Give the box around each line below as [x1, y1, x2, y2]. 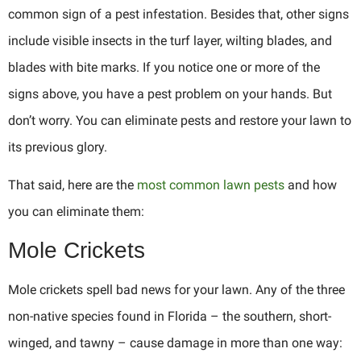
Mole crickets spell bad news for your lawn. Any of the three [8, 281, 345, 297]
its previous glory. [8, 139, 107, 155]
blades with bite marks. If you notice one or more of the [8, 59, 320, 75]
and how [284, 177, 337, 193]
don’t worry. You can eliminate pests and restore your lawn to [8, 112, 351, 128]
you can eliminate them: [8, 204, 144, 220]
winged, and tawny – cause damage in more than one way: [8, 334, 342, 351]
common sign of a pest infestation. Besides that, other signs [8, 6, 349, 22]
